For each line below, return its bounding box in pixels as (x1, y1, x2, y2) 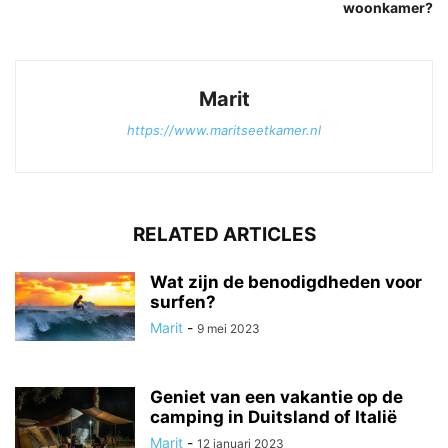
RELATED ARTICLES (132, 222, 316, 246)
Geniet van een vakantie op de (150, 386, 403, 407)
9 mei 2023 (197, 320, 260, 336)
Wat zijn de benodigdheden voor (150, 271, 422, 292)
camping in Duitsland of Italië (150, 406, 397, 427)
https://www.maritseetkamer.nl (127, 121, 321, 138)
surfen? (150, 291, 216, 312)
